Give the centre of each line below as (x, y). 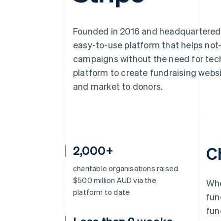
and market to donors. (118, 86)
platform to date (102, 192)
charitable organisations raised (126, 168)
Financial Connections (74, 18)
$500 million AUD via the (115, 180)
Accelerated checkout (71, 8)
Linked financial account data (82, 27)
